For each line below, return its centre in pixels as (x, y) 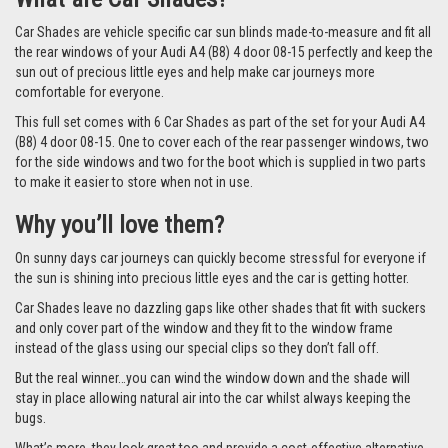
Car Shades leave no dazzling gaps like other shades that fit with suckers (220, 307)
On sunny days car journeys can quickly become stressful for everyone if (220, 257)
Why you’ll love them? (119, 224)
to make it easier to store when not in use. (134, 181)
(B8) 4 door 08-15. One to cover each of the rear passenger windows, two (222, 141)
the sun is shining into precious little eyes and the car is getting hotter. (212, 277)
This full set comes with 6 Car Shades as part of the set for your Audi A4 (220, 121)
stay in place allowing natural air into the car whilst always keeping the (213, 397)
